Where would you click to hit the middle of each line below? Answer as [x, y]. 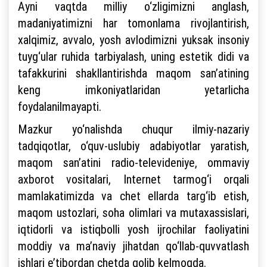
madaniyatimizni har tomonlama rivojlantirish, [133, 23]
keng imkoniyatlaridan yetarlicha [133, 90]
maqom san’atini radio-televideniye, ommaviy [133, 162]
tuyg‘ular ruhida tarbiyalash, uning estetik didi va [133, 56]
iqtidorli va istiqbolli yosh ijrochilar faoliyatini [133, 229]
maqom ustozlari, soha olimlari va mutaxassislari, [133, 212]
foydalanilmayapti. [61, 106]
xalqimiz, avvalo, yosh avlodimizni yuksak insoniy [133, 40]
